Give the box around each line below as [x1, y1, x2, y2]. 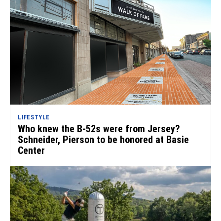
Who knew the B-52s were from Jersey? [18, 123, 180, 135]
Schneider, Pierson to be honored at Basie [18, 134, 189, 146]
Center [18, 145, 45, 157]
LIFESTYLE [18, 114, 50, 121]
